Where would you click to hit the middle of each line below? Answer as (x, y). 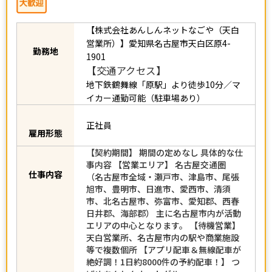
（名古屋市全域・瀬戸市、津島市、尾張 (163, 182)
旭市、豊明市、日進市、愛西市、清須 (158, 195)
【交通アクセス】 (126, 70)
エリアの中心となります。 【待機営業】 (163, 231)
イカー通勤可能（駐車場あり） (146, 97)
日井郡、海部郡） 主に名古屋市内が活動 (164, 219)
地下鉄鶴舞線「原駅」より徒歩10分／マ (163, 84)
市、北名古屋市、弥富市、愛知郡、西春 (163, 207)
